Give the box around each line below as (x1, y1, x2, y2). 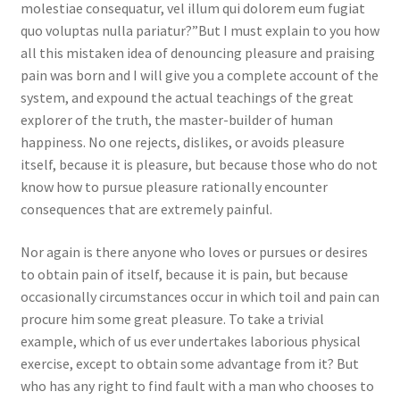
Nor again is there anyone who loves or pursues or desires (20, 242, 368, 261)
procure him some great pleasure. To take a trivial (20, 309, 324, 328)
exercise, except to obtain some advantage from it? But (20, 354, 359, 372)
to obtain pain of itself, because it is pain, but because (20, 264, 348, 283)
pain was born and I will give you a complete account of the (20, 66, 379, 85)
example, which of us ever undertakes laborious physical (20, 331, 361, 350)
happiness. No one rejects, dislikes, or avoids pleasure (20, 133, 345, 152)
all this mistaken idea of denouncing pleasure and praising (20, 44, 375, 62)
